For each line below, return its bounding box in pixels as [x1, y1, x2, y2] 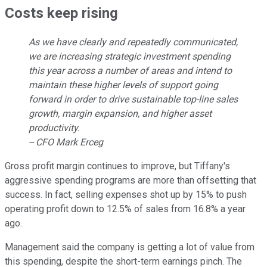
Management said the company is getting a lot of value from [5, 241, 254, 253]
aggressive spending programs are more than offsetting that [5, 175, 256, 187]
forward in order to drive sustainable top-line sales [29, 94, 238, 105]
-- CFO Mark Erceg [29, 136, 103, 148]
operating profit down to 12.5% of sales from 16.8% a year [5, 203, 246, 215]
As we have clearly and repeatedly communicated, [29, 36, 238, 48]
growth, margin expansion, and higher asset [29, 108, 212, 120]
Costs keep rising [5, 4, 118, 21]
